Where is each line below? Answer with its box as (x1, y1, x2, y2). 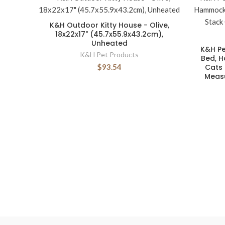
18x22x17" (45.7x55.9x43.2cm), (55, 29, 163, 39)
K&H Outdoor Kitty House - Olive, (49, 20, 169, 30)
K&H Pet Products (80, 50, 139, 59)
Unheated (91, 38, 128, 48)
